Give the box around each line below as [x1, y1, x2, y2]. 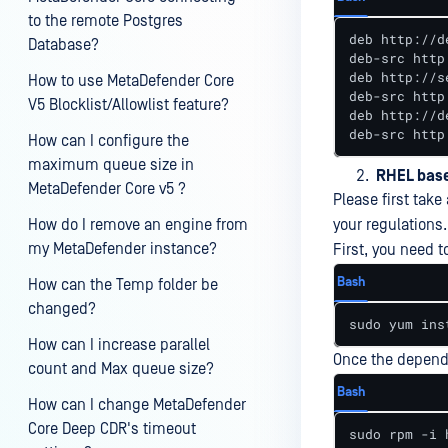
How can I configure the [28, 132, 189, 150]
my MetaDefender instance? [28, 240, 217, 258]
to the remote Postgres [28, 12, 183, 30]
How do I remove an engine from [28, 216, 248, 234]
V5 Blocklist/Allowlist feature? [28, 96, 229, 114]
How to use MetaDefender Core [28, 72, 234, 90]
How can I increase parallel [28, 336, 210, 354]
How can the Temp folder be [28, 276, 218, 294]
